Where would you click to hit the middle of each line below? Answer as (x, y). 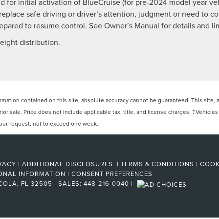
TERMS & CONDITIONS (157, 164)
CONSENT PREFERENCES (112, 174)
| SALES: (68, 184)
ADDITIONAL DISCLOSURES (68, 164)
